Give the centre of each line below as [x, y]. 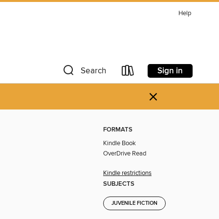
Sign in [170, 71]
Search [93, 71]
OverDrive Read [125, 154]
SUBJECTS [119, 184]
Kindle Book [120, 143]
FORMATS [118, 130]
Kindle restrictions [127, 173]
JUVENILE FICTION [134, 203]
